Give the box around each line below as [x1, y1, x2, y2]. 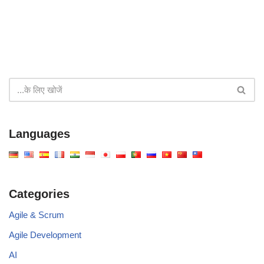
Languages [9, 127, 70, 141]
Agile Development [9, 230, 81, 240]
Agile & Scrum [9, 210, 64, 220]
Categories [9, 187, 70, 201]
